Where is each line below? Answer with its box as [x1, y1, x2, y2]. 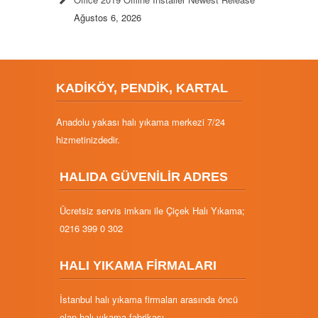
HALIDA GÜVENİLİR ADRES [60, 170, 228, 184]
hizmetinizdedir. [56, 133, 120, 146]
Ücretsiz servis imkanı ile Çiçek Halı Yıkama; [60, 204, 245, 217]
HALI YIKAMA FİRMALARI [60, 258, 216, 273]
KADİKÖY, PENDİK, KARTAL [56, 81, 228, 95]
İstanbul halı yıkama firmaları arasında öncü [60, 292, 238, 306]
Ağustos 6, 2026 [74, 11, 141, 24]
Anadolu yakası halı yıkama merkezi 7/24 [56, 115, 225, 128]
